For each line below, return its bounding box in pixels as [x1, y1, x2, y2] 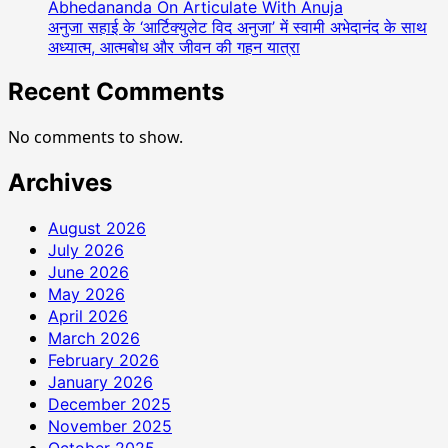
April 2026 [48, 305, 128, 326]
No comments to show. [8, 125, 183, 148]
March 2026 [48, 327, 140, 348]
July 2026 [48, 239, 124, 260]
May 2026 [48, 283, 125, 304]
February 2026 [48, 349, 159, 370]
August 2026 [48, 217, 146, 238]
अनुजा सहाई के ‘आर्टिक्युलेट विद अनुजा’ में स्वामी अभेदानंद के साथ [48, 17, 427, 38]
